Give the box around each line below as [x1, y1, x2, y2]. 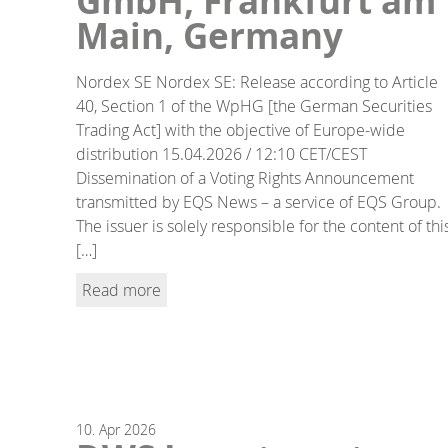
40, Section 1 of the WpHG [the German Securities [76, 94, 432, 117]
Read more [82, 278, 161, 301]
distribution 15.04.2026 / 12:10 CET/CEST [76, 142, 367, 165]
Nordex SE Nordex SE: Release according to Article [76, 70, 438, 93]
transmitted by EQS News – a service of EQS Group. [76, 190, 441, 213]
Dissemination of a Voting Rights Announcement [76, 166, 414, 189]
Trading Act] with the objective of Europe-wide [76, 118, 405, 141]
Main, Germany [76, 11, 343, 60]
